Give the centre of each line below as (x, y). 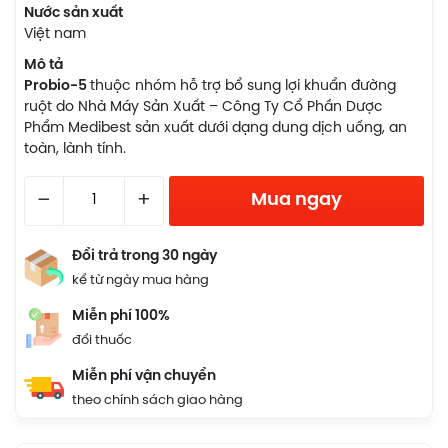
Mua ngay (296, 200)
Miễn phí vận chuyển (144, 376)
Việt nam (55, 34)
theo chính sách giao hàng (157, 400)
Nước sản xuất (73, 13)
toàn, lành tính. (75, 149)
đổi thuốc (102, 340)
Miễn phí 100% (121, 316)
